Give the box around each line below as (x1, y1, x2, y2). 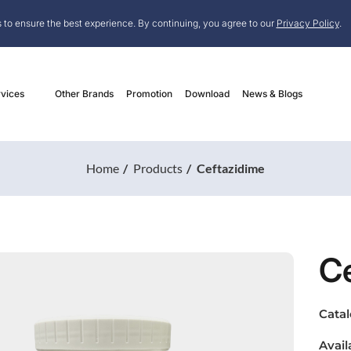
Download (185, 88, 230, 100)
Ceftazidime (197, 161, 265, 175)
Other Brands (55, 88, 114, 100)
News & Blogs (242, 88, 302, 100)
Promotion (126, 88, 172, 100)
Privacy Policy (276, 17, 339, 29)
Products (133, 161, 183, 175)
